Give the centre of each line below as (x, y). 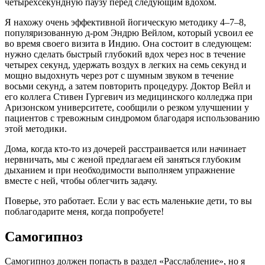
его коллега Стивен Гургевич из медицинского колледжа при (129, 96)
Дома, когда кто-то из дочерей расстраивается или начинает (125, 148)
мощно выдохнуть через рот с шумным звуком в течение (119, 75)
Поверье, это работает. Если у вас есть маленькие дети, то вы (128, 201)
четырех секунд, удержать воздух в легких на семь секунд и (126, 64)
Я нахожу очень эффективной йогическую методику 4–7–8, (125, 22)
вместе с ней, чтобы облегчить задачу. (81, 180)
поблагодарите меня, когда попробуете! (84, 211)
